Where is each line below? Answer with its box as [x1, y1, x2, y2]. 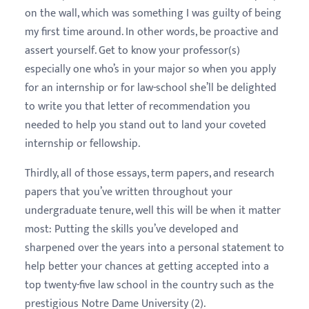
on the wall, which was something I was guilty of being [25, 4, 281, 23]
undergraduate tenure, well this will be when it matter [25, 201, 281, 220]
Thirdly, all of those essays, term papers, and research [25, 164, 275, 183]
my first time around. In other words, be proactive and [25, 23, 279, 41]
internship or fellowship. [25, 134, 140, 153]
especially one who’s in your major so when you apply [25, 60, 276, 79]
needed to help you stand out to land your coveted [25, 116, 266, 134]
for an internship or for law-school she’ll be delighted [25, 79, 277, 97]
